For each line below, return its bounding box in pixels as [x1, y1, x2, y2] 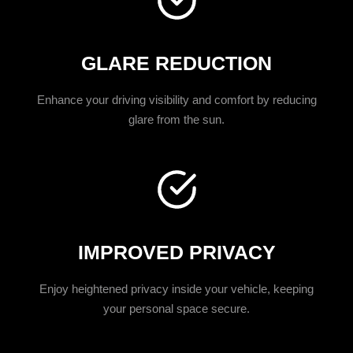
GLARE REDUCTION [81, 52, 272, 74]
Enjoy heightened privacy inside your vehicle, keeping [39, 282, 314, 295]
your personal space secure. [103, 302, 250, 315]
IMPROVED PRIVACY [77, 241, 276, 263]
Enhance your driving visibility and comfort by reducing [36, 93, 317, 106]
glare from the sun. [128, 113, 225, 126]
